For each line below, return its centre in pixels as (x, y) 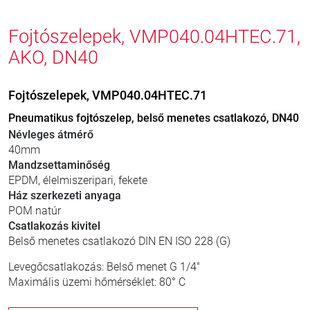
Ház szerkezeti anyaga (65, 195)
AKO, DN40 (53, 57)
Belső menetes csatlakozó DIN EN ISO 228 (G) (119, 241)
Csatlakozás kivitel (54, 226)
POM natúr (35, 211)
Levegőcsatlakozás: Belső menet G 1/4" (104, 267)
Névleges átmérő (51, 135)
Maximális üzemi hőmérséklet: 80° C (97, 282)
